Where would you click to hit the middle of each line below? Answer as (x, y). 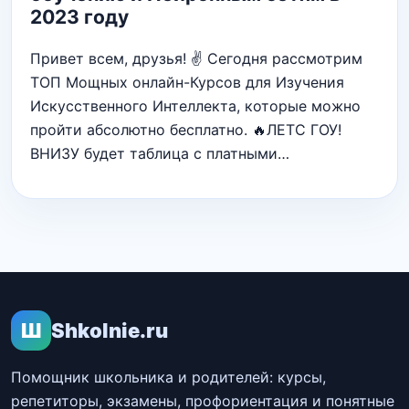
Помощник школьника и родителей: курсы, (168, 377)
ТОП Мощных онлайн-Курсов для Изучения (187, 82)
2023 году (79, 16)
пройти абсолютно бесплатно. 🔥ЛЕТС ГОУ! (186, 129)
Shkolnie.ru (110, 330)
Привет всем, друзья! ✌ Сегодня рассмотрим (196, 58)
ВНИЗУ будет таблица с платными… (160, 153)
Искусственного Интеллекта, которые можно (195, 105)
